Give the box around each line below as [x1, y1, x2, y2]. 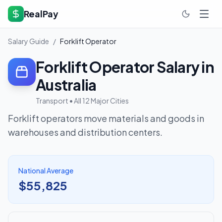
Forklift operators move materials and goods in [8, 112, 204, 124]
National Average [18, 166, 73, 175]
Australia [36, 75, 97, 94]
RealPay [24, 8, 58, 19]
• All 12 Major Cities [68, 96, 129, 105]
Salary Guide [8, 37, 49, 46]
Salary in [154, 57, 214, 76]
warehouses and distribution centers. [8, 126, 163, 138]
